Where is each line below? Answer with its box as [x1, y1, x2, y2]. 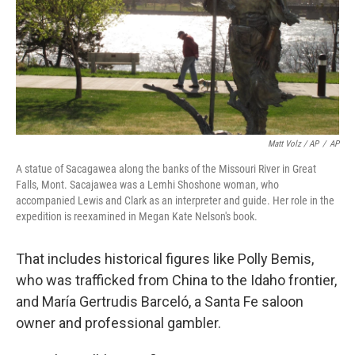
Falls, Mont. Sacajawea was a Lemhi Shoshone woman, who [16, 178, 279, 191]
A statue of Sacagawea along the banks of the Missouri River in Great [16, 162, 316, 175]
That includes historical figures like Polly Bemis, [16, 250, 314, 267]
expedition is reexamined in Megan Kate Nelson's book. [16, 210, 258, 223]
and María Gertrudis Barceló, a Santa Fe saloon [16, 293, 303, 310]
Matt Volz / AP [268, 139, 319, 149]
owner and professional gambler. [16, 315, 221, 331]
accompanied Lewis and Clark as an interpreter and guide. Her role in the [16, 194, 334, 207]
